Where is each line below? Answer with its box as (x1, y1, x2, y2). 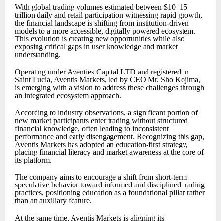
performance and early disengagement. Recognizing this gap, (15, 132, 204, 141)
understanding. (15, 50, 61, 59)
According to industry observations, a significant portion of (15, 108, 198, 117)
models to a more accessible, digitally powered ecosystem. (15, 27, 195, 36)
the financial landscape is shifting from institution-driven (15, 19, 189, 28)
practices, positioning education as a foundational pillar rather (15, 188, 205, 197)
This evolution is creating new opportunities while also (15, 35, 184, 43)
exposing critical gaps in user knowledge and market (15, 42, 178, 51)
